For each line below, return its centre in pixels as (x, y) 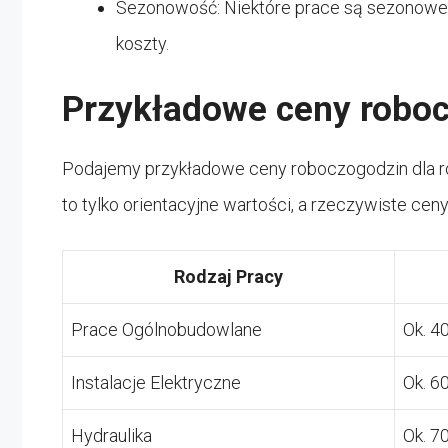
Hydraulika (111, 435)
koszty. (142, 43)
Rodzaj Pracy (228, 276)
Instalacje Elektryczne (156, 382)
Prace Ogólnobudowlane (166, 329)
